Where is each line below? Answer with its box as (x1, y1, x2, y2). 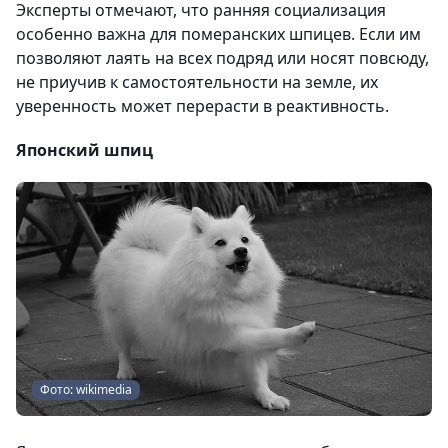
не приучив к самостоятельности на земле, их (16, 71, 378, 94)
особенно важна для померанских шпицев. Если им (16, 23, 421, 46)
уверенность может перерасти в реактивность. (16, 95, 389, 118)
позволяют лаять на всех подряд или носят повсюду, (16, 47, 429, 70)
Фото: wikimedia (40, 381, 132, 399)
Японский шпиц (16, 139, 153, 162)
